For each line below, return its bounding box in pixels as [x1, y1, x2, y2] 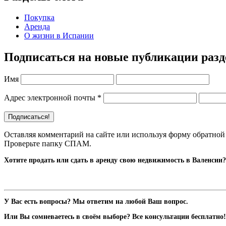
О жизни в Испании [24, 31, 94, 40]
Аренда [24, 22, 50, 31]
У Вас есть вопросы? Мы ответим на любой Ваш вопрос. [4, 198, 188, 206]
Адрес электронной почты [4, 93, 97, 102]
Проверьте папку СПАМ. [4, 139, 91, 148]
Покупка [24, 13, 54, 22]
